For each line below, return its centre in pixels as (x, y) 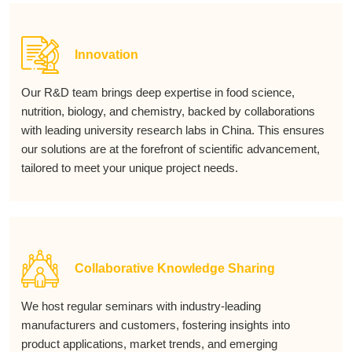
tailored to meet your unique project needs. (130, 168)
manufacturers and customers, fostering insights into (156, 325)
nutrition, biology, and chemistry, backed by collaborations (168, 111)
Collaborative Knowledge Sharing (175, 268)
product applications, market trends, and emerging (149, 344)
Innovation (106, 55)
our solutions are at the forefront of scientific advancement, (170, 149)
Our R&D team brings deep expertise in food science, (158, 92)
